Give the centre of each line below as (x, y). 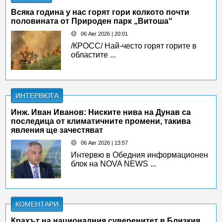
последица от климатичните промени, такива (101, 121)
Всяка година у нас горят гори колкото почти (100, 12)
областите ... (94, 55)
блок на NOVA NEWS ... (114, 164)
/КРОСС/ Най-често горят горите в (134, 46)
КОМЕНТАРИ (37, 204)
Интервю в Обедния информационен (140, 155)
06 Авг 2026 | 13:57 (105, 142)
